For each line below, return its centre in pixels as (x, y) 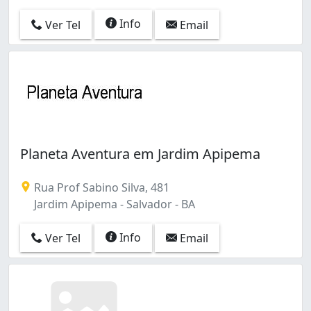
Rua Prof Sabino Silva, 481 (100, 187)
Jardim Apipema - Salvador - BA (113, 204)
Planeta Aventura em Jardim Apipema (140, 153)
